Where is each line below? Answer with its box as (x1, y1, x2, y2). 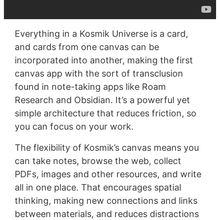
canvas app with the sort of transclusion (14, 68, 183, 79)
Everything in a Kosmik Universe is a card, (14, 28, 188, 39)
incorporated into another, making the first (14, 55, 193, 65)
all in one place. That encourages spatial (14, 182, 181, 192)
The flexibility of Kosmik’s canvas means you (14, 142, 199, 153)
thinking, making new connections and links (14, 195, 197, 206)
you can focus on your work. (14, 121, 134, 132)
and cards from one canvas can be (14, 41, 159, 52)
